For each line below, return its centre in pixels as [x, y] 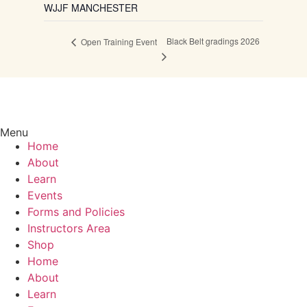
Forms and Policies [76, 212]
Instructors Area [69, 229]
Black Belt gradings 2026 [213, 41]
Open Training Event [118, 41]
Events [45, 196]
